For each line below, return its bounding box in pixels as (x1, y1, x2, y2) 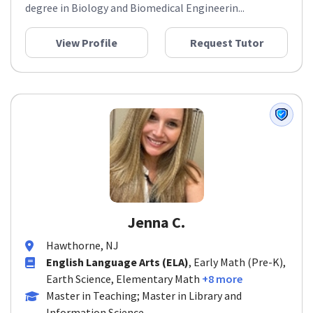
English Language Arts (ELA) (46, 255, 189, 269)
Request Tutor (189, 36, 263, 50)
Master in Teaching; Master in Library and (46, 289, 242, 303)
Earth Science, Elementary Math (46, 272, 200, 286)
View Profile (56, 36, 117, 50)
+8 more (202, 272, 242, 286)
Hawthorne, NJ (46, 238, 119, 252)
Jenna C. (128, 212, 185, 232)
